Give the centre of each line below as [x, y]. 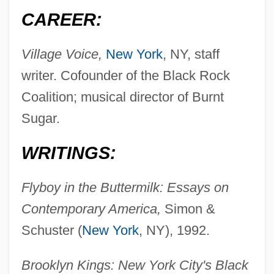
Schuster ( [51, 231]
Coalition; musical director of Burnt [122, 97]
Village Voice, [61, 54]
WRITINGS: [68, 153]
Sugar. [40, 119]
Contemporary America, [91, 209]
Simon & [188, 209]
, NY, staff [191, 54]
